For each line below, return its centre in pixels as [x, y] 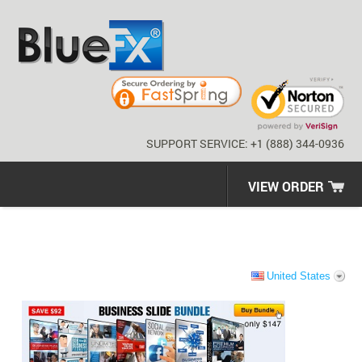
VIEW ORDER [286, 186]
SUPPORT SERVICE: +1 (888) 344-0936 [245, 143]
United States [299, 276]
